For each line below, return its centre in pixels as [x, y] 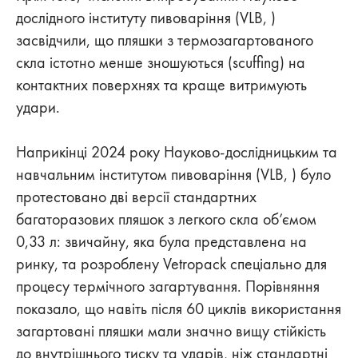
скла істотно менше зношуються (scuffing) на [161, 63]
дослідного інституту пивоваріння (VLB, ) [146, 18]
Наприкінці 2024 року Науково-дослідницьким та [177, 152]
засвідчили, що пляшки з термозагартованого [165, 40]
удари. [40, 107]
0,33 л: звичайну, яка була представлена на [161, 242]
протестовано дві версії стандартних [136, 197]
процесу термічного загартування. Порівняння [168, 286]
